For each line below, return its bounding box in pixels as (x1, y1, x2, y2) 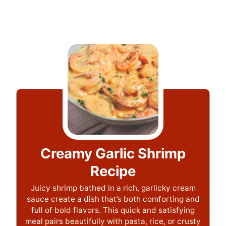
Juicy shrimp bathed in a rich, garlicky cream (30, 183, 196, 193)
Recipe (90, 162, 136, 180)
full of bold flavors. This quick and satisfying (31, 205, 195, 215)
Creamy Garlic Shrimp (40, 144, 186, 162)
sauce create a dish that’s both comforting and (26, 194, 200, 204)
